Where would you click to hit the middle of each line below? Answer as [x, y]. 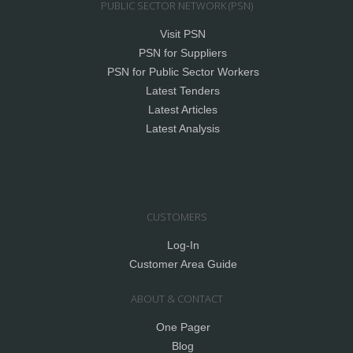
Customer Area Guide [183, 264]
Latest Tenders [183, 91]
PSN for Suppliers [183, 53]
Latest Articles [183, 110]
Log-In [183, 245]
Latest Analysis [183, 128]
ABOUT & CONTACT [176, 299]
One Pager [183, 327]
